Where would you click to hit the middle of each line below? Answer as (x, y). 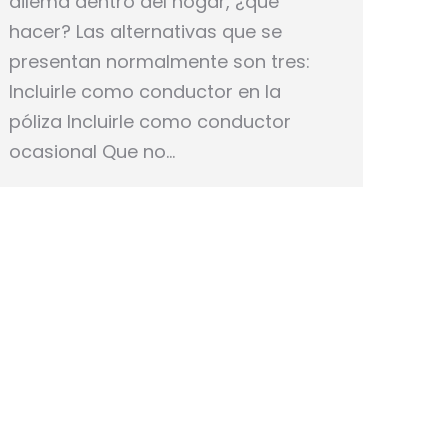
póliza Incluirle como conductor (150, 121)
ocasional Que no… (92, 151)
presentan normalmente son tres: (159, 61)
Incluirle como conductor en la (145, 91)
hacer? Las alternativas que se (145, 31)
